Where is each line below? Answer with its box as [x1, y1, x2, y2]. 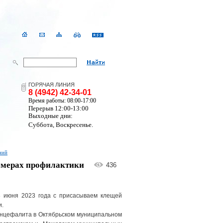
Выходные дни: [28, 112, 73, 119]
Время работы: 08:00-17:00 [28, 97, 96, 104]
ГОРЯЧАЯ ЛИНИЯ [28, 82, 75, 88]
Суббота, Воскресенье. [28, 121, 93, 128]
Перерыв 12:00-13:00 [28, 105, 89, 112]
